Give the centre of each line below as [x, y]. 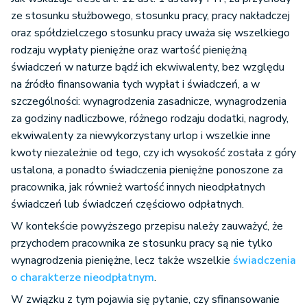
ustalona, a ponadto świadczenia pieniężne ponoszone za [147, 170]
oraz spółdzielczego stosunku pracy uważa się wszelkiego [150, 33]
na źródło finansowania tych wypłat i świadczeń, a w [135, 85]
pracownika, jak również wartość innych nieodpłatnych [138, 187]
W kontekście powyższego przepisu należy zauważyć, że [147, 226]
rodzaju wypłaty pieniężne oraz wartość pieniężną [129, 50]
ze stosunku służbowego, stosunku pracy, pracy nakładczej [150, 16]
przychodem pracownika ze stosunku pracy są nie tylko [142, 244]
